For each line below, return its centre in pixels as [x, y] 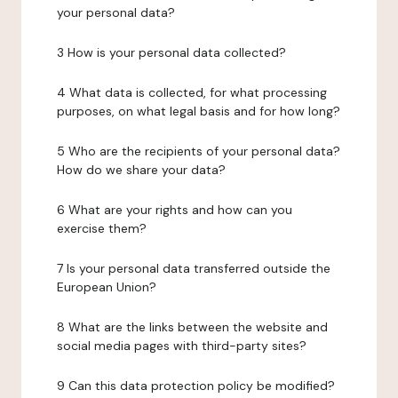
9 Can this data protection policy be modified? [196, 386]
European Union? [107, 287]
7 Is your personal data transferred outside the [194, 268]
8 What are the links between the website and [192, 327]
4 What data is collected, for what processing [192, 92]
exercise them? [102, 228]
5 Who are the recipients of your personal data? [199, 151]
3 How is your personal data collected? [171, 52]
